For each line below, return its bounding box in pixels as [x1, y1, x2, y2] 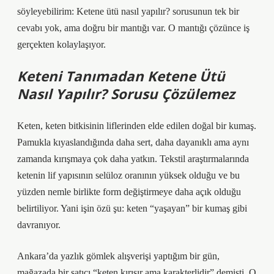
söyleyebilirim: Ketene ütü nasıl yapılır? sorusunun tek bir [17, 6, 239, 17]
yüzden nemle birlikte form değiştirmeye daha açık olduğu [17, 187, 241, 197]
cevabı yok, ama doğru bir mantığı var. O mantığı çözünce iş [17, 23, 250, 33]
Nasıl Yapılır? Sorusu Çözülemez [17, 84, 235, 103]
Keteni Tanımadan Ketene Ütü [17, 67, 225, 86]
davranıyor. [17, 220, 61, 230]
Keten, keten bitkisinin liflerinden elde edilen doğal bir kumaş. [17, 120, 256, 131]
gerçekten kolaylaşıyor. [17, 39, 106, 50]
